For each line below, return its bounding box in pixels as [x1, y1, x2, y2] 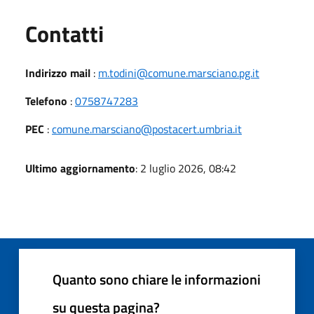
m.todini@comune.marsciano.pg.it [98, 64, 259, 81]
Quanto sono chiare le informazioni [53, 268, 261, 290]
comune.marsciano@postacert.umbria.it [52, 120, 242, 137]
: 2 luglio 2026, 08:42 [135, 159, 236, 177]
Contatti [25, 16, 104, 50]
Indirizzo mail [25, 64, 90, 81]
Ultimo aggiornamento [25, 159, 135, 177]
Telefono [25, 92, 67, 109]
